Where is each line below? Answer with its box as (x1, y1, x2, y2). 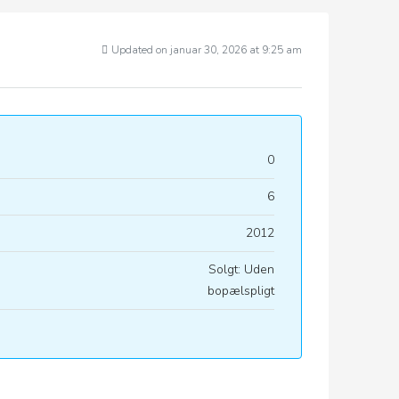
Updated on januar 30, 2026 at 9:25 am (111, 43, 302, 57)
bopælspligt (208, 282, 274, 299)
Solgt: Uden (208, 261, 274, 278)
